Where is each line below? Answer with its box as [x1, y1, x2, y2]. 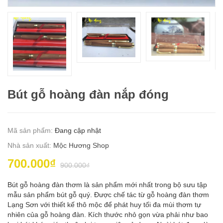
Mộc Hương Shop [53, 141, 109, 150]
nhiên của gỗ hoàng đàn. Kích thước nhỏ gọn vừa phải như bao [7, 211, 208, 219]
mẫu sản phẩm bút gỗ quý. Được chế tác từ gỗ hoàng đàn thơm [7, 191, 209, 199]
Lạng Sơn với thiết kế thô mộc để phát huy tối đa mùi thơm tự [7, 201, 201, 209]
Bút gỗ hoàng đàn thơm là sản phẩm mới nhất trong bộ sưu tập [7, 181, 207, 189]
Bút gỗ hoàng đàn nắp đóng [7, 88, 169, 102]
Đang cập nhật [55, 126, 101, 135]
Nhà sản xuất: [7, 141, 53, 150]
